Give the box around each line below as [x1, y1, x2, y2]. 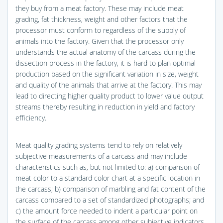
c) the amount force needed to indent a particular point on [15, 206, 198, 216]
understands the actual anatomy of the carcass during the [15, 47, 196, 57]
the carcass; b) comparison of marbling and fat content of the [15, 184, 206, 194]
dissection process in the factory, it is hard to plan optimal [15, 58, 196, 68]
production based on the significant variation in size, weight [15, 69, 199, 79]
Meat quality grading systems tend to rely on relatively [15, 140, 182, 150]
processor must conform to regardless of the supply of [15, 25, 186, 35]
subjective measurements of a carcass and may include [15, 151, 187, 161]
